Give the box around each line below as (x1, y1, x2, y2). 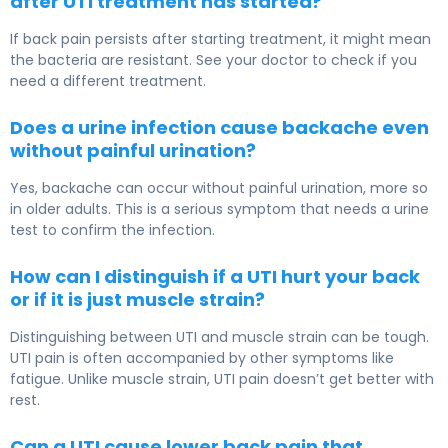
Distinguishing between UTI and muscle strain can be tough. (10, 327, 429, 348)
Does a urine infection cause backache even (10, 115, 429, 141)
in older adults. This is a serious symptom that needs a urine (10, 199, 429, 220)
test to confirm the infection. (10, 220, 215, 241)
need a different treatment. (10, 71, 206, 92)
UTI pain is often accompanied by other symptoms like (10, 348, 394, 369)
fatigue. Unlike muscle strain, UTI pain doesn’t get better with (10, 369, 434, 390)
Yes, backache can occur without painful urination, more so (10, 178, 428, 199)
